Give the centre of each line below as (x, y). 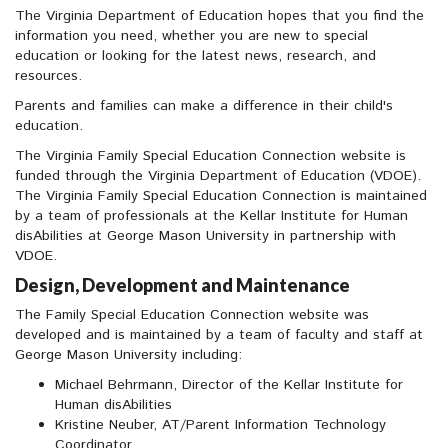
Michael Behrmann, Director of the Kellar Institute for (229, 385)
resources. (48, 76)
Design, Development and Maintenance (182, 285)
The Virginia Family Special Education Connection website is (210, 156)
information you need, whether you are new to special (191, 36)
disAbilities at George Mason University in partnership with (205, 236)
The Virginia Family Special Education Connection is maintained (221, 196)
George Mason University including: (128, 355)
